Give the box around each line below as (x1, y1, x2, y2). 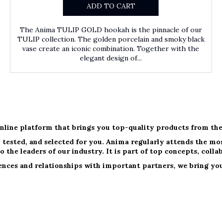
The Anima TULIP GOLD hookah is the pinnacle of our (19, 25, 202, 35)
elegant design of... (80, 54, 142, 63)
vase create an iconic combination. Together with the (22, 44, 200, 54)
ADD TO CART (86, 1, 135, 11)
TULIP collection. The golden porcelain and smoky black (17, 35, 205, 44)
